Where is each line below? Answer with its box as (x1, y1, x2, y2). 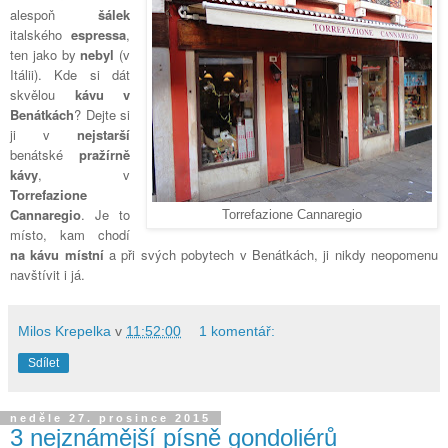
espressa (71, 25, 127, 45)
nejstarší (77, 125, 131, 145)
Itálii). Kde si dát (10, 65, 131, 85)
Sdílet (28, 356, 59, 371)
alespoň (10, 5, 99, 25)
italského (10, 25, 72, 45)
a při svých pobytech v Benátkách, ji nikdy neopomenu (103, 245, 439, 265)
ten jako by (10, 45, 81, 65)
